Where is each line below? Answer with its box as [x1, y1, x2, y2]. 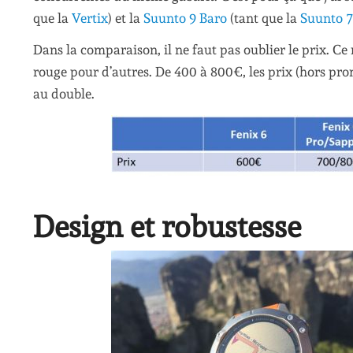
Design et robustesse [33, 209, 301, 245]
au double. [33, 86, 95, 102]
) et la [108, 9, 143, 26]
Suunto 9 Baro [143, 9, 227, 26]
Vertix [72, 9, 108, 26]
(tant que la [227, 9, 300, 26]
